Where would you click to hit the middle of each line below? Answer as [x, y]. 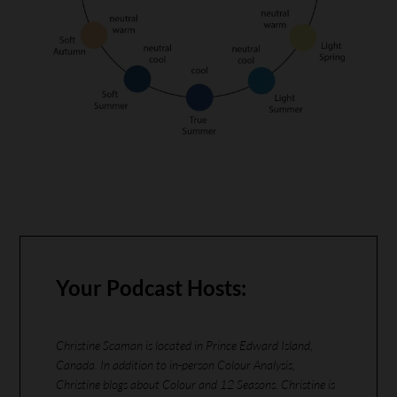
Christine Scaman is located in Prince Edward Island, [184, 346]
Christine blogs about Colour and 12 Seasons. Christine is [195, 385]
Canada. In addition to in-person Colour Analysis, [175, 365]
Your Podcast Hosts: [151, 288]
